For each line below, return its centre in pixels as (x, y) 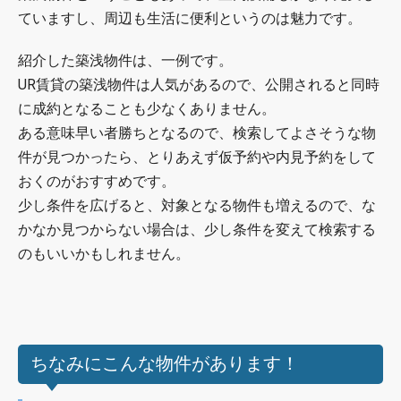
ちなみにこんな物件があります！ (164, 364)
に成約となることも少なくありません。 (147, 108)
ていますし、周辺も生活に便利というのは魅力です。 (190, 18)
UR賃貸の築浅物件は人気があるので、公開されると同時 (199, 84)
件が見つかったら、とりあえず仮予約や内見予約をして (197, 157)
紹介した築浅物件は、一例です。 (125, 60)
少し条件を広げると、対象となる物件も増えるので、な (197, 205)
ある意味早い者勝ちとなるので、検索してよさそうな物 (197, 132)
